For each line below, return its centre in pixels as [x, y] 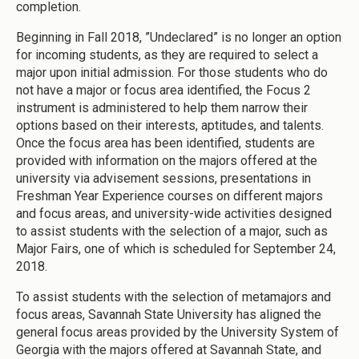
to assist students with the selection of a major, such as [172, 231]
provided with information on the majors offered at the [167, 160]
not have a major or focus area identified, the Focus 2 [163, 90]
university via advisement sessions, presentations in [163, 178]
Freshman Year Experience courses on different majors [169, 196]
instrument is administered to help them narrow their [162, 107]
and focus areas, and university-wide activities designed [174, 213]
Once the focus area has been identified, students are [165, 143]
